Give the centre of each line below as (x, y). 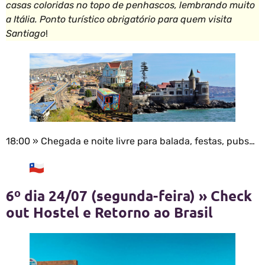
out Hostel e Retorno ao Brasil (109, 212)
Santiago (26, 34)
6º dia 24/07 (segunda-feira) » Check (129, 195)
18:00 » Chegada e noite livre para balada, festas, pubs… (130, 141)
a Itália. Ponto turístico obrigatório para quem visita (119, 20)
